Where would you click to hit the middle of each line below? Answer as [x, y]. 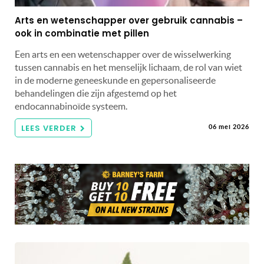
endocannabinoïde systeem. [71, 106]
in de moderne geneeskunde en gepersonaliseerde [115, 80]
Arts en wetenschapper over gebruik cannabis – [129, 20]
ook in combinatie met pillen [82, 33]
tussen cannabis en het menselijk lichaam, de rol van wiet [128, 67]
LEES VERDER [49, 128]
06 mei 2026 [229, 126]
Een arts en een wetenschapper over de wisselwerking [123, 54]
